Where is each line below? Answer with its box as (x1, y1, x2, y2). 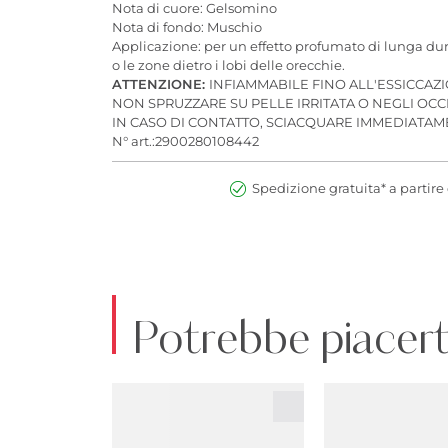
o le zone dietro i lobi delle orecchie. (112, 56, 345, 73)
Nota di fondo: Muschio (112, 18, 262, 35)
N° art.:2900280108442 (112, 132, 259, 149)
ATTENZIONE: (112, 75, 209, 92)
